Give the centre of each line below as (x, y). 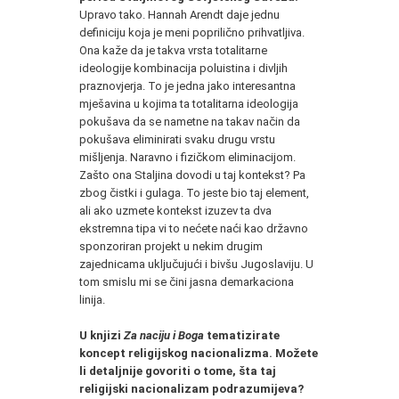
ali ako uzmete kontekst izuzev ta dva (175, 210)
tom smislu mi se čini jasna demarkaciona (187, 281)
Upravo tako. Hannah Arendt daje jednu (179, 14)
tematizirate (242, 335)
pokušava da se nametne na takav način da (190, 121)
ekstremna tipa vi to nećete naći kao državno (194, 228)
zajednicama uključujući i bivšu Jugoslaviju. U (196, 264)
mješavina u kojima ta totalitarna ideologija (189, 103)
